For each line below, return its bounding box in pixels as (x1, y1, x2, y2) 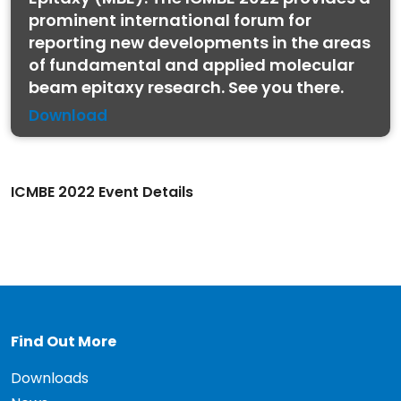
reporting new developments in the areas (29, 31, 371, 54)
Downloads (11, 368, 89, 388)
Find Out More (11, 331, 116, 352)
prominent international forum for (29, 9, 311, 31)
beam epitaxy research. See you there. (29, 76, 344, 98)
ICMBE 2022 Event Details (11, 182, 193, 202)
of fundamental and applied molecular (29, 54, 354, 76)
